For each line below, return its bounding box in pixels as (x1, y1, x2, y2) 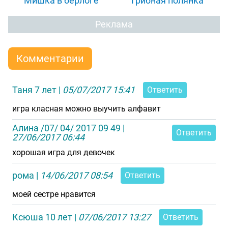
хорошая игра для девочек (12, 148, 115, 157)
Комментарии (16, 52, 84, 65)
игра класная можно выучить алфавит (12, 104, 161, 113)
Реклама (95, 19, 133, 30)
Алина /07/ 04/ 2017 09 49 (12, 123, 121, 133)
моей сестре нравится (12, 189, 96, 199)
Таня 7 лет (12, 84, 56, 95)
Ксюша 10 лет (12, 212, 72, 222)
